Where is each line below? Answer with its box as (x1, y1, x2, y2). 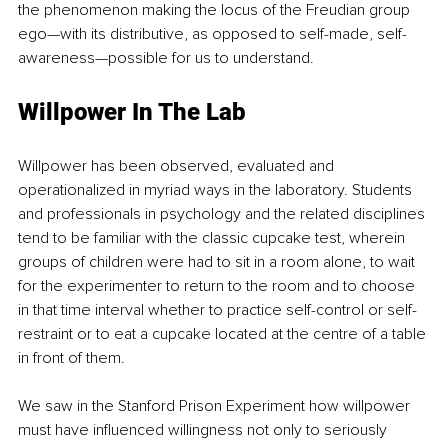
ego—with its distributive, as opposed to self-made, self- (18, 24, 407, 45)
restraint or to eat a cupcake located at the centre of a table (18, 324, 430, 345)
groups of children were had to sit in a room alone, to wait (18, 252, 419, 273)
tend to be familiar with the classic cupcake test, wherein (18, 228, 409, 249)
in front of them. (18, 348, 125, 369)
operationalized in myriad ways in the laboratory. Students (18, 180, 416, 201)
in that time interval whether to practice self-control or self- (18, 300, 417, 321)
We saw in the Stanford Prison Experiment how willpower (18, 396, 414, 417)
